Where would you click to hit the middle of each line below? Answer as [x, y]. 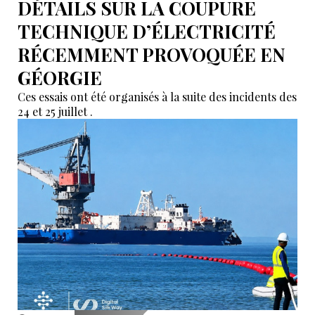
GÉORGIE [60, 78]
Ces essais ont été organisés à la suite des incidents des [157, 97]
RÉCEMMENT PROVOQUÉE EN [152, 55]
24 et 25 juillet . [55, 112]
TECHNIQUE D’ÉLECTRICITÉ [147, 32]
